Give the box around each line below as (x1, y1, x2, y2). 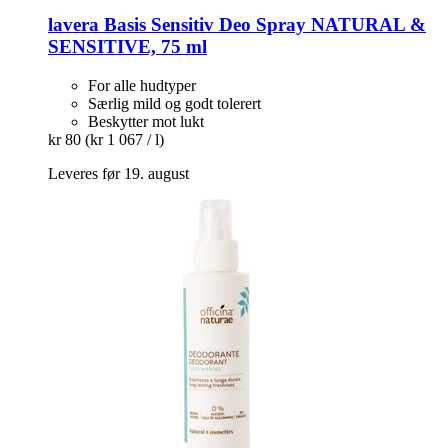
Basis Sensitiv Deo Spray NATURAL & (99, 14, 426, 36)
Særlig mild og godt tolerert (88, 95, 261, 113)
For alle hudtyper (88, 77, 196, 95)
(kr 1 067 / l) (85, 131, 164, 149)
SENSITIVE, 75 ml (48, 36, 207, 58)
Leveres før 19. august (48, 165, 189, 183)
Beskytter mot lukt (88, 113, 204, 131)
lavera (48, 14, 99, 36)
